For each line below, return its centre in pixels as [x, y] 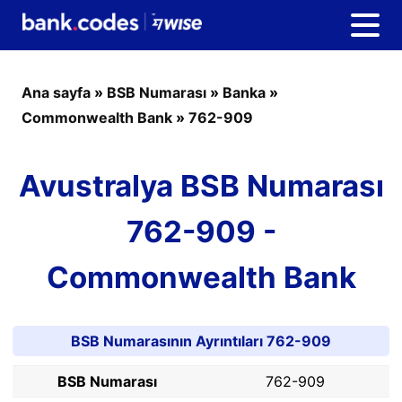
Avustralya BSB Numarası [201, 186]
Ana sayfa [56, 92]
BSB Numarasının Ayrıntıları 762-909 [201, 341]
